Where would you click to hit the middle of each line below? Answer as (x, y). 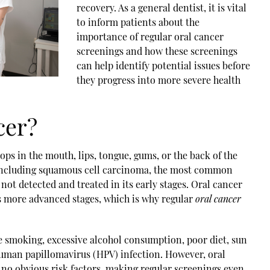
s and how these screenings (178, 51)
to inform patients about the (138, 22)
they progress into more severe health (158, 80)
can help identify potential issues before (163, 65)
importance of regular (125, 36)
